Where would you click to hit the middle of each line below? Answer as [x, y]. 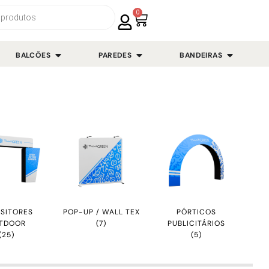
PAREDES [115, 55]
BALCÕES [33, 55]
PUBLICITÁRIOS [196, 223]
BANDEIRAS [201, 55]
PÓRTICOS [196, 212]
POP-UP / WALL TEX [101, 212]
